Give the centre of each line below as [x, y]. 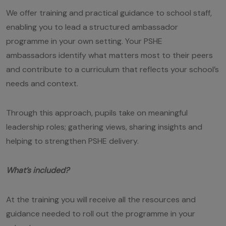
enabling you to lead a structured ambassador [92, 27]
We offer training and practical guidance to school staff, [109, 13]
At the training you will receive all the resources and [101, 199]
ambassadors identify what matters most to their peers [109, 55]
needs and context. [43, 83]
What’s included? [38, 170]
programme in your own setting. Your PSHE [84, 41]
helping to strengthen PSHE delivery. [73, 141]
